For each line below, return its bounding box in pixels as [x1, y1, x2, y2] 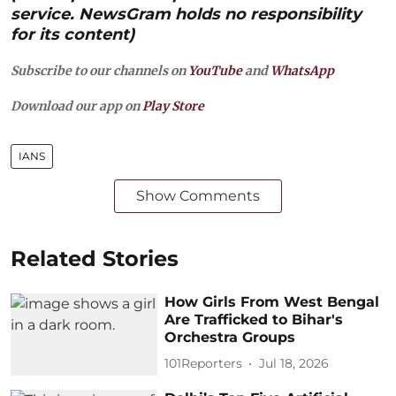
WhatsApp [270, 62, 334, 79]
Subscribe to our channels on [11, 62, 188, 79]
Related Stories [11, 245, 179, 271]
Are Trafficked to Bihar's [164, 310, 344, 328]
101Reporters [164, 355, 243, 371]
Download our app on [11, 97, 142, 114]
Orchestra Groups [164, 328, 296, 346]
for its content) [11, 24, 134, 44]
